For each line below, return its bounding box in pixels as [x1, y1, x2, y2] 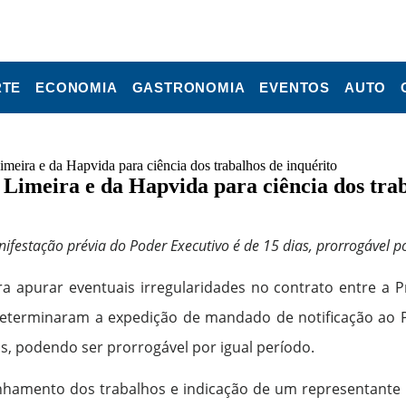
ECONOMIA [35, 80, 118, 95]
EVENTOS [259, 80, 331, 95]
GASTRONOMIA [131, 80, 246, 95]
